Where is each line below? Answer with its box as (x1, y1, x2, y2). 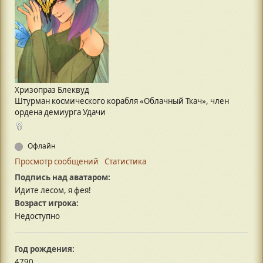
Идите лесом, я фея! (15, 185, 91, 196)
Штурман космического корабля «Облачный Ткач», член (15, 96, 229, 107)
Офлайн (26, 141, 56, 151)
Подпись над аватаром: (15, 172, 110, 183)
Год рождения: (15, 244, 75, 255)
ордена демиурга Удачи (15, 107, 106, 118)
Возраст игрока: (15, 198, 79, 209)
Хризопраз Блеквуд (15, 85, 89, 96)
